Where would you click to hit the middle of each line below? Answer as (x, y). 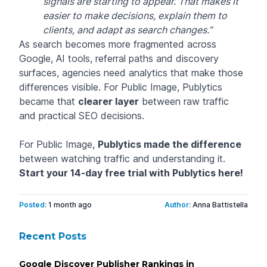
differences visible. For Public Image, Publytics (121, 87)
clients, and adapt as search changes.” (128, 30)
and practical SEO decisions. (82, 115)
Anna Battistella (220, 204)
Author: (178, 204)
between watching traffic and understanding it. (122, 158)
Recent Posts (53, 236)
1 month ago (70, 204)
